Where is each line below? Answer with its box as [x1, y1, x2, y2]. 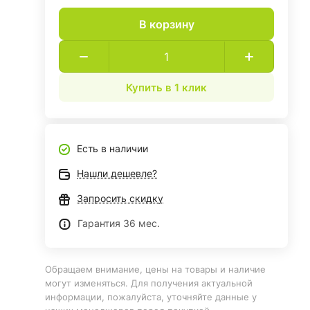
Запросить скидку [77, 192, 164, 204]
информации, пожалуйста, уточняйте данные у [45, 291, 257, 302]
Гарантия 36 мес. [77, 217, 161, 229]
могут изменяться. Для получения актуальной [45, 277, 253, 289]
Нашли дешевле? [77, 167, 158, 179]
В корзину [138, 17, 194, 31]
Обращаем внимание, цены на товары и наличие [45, 264, 266, 275]
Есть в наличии [77, 143, 149, 154]
